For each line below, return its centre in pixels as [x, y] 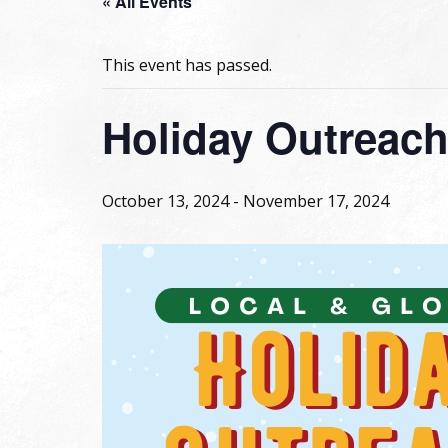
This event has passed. [187, 65]
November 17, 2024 [316, 201]
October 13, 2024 [165, 201]
